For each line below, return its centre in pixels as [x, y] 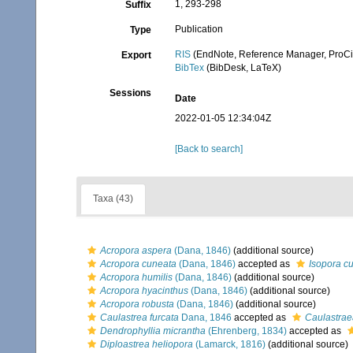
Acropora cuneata [138, 264]
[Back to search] [209, 149]
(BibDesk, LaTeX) [243, 68]
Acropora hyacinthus [144, 291]
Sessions [131, 93]
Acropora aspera [136, 251]
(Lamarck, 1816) [229, 344]
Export [137, 55]
